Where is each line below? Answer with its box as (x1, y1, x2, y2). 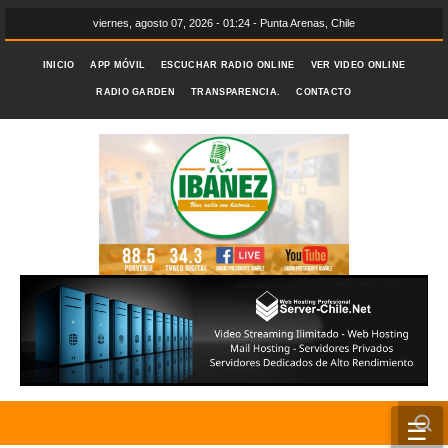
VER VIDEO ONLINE (310, 60, 406, 70)
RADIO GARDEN (96, 87, 175, 97)
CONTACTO (296, 87, 352, 97)
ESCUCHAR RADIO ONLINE (161, 60, 295, 70)
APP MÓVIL (90, 60, 146, 70)
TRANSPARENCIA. (191, 87, 281, 97)
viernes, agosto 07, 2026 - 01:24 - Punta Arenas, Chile (93, 17, 355, 29)
